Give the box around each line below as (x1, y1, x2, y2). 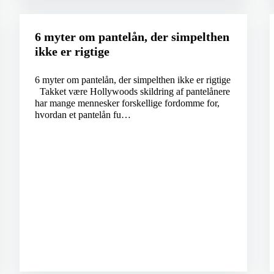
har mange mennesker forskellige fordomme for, (34, 98, 220, 109)
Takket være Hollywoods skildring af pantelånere (34, 86, 230, 97)
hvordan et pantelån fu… (34, 109, 131, 120)
